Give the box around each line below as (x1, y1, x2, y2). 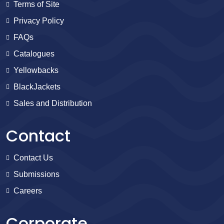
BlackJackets (13, 82, 60, 91)
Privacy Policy (13, 16, 64, 25)
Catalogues (13, 49, 54, 58)
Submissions (13, 170, 59, 178)
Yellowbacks (13, 66, 58, 74)
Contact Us (13, 153, 53, 162)
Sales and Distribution (13, 99, 92, 107)
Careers (13, 186, 42, 195)
